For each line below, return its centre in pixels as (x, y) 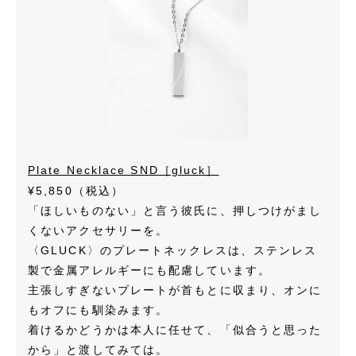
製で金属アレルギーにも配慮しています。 (149, 270)
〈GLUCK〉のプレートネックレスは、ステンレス (173, 250)
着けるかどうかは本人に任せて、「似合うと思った (175, 330)
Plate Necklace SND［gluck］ (124, 170)
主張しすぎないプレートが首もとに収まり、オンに (175, 290)
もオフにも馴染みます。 (99, 310)
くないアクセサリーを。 (99, 230)
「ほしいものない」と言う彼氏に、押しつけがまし (175, 211)
